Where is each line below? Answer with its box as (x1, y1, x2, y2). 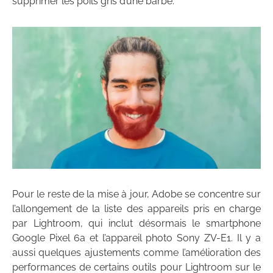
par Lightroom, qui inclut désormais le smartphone (12, 217, 261, 229)
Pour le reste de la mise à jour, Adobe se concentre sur (12, 188, 261, 200)
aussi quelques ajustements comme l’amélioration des (12, 246, 261, 258)
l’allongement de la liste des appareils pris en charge (12, 202, 261, 214)
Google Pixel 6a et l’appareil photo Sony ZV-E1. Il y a (12, 232, 261, 244)
